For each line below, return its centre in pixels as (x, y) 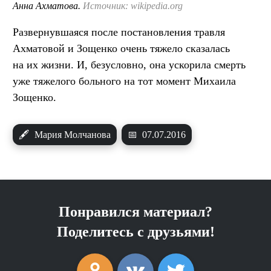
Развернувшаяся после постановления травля (119, 32)
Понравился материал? (135, 212)
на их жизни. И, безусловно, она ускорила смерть (129, 65)
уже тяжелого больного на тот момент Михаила (124, 81)
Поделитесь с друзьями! (135, 232)
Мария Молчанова (71, 135)
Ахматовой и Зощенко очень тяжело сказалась (121, 49)
